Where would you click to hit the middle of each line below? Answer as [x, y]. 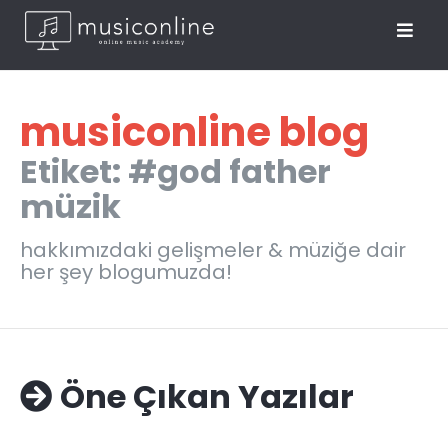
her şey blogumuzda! [126, 272]
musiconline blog [194, 132]
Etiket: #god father [175, 171]
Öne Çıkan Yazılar [207, 396]
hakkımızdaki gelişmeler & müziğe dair [213, 250]
